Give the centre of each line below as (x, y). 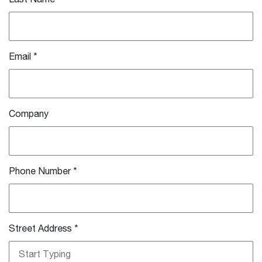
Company (29, 114)
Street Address (40, 229)
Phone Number (40, 172)
